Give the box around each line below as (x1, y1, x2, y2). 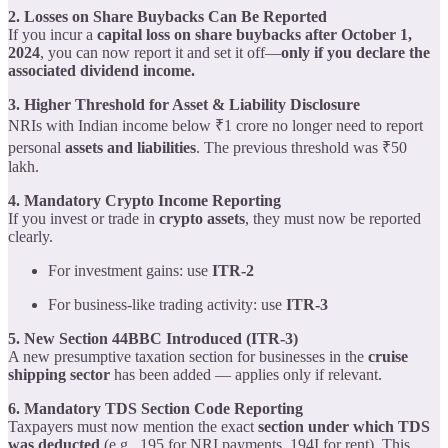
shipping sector (8, 365, 110, 383)
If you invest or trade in (8, 209, 159, 227)
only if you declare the (281, 43, 430, 61)
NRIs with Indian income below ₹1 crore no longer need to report (8, 116, 423, 134)
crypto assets (159, 209, 245, 227)
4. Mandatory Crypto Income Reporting (8, 191, 281, 209)
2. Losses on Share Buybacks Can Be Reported (8, 7, 327, 25)
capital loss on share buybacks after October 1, (97, 25, 412, 43)
